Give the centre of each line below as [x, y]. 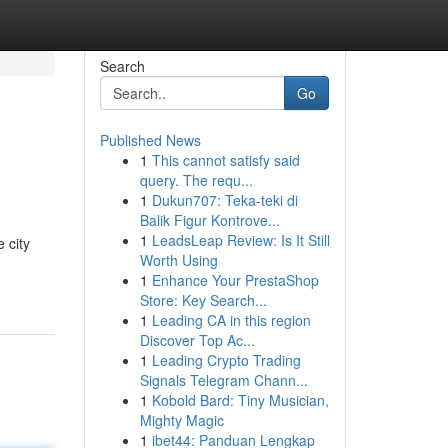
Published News [150, 140]
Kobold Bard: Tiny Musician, [240, 400]
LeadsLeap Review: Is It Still [240, 240]
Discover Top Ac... [197, 340]
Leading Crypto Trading [226, 360]
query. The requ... [196, 180]
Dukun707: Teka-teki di [224, 200]
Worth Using [178, 260]
